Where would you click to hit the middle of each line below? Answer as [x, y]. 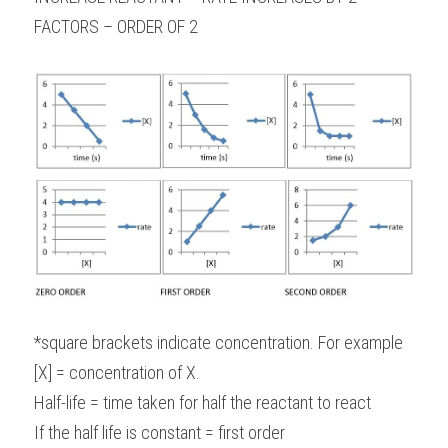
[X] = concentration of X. [117, 372]
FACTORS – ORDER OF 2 [116, 26]
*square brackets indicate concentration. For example [218, 342]
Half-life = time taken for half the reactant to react [202, 402]
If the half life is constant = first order [159, 432]
